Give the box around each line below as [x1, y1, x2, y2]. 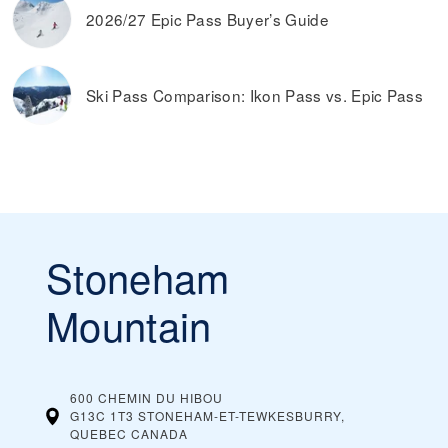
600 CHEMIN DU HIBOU [69, 389, 223, 407]
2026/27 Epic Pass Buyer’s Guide [86, 8, 329, 31]
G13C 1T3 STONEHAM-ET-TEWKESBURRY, [69, 407, 345, 425]
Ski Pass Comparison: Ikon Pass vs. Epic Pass [86, 84, 424, 107]
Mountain [46, 296, 212, 354]
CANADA [130, 425, 188, 443]
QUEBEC [69, 425, 127, 443]
